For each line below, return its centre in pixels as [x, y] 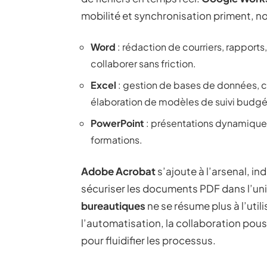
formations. [117, 140]
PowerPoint [117, 123]
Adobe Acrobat [118, 171]
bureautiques [113, 206]
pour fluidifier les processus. [148, 240]
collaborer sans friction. [143, 63]
